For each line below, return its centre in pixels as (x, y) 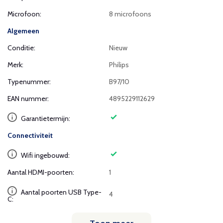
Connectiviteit (30, 135)
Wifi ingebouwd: (45, 155)
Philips (119, 65)
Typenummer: (29, 82)
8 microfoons (130, 14)
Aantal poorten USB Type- (60, 192)
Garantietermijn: (45, 118)
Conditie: (21, 48)
